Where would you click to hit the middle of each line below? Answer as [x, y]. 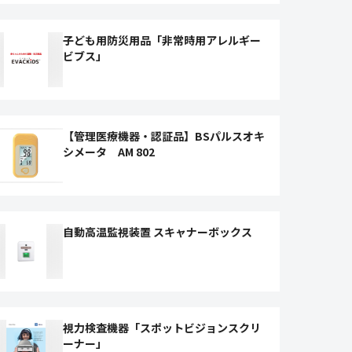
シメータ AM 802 [109, 152]
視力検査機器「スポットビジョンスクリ [162, 328]
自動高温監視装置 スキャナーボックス [158, 232]
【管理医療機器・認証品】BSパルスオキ [164, 136]
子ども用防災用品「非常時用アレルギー [162, 40]
